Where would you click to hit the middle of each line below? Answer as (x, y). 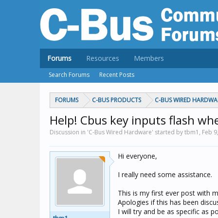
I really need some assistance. (165, 174)
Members (149, 58)
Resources (103, 58)
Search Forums (69, 75)
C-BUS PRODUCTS (117, 100)
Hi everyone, (137, 156)
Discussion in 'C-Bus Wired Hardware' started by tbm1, (126, 132)
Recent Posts (117, 75)
